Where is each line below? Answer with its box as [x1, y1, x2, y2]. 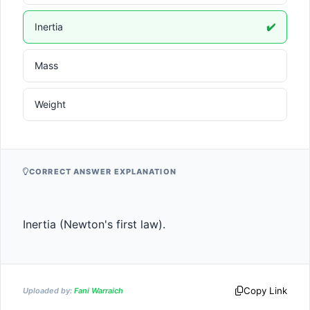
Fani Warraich [74, 285, 123, 295]
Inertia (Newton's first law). [23, 217, 165, 231]
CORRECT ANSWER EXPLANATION [29, 167, 176, 176]
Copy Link [244, 285, 287, 296]
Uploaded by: [23, 285, 74, 295]
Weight [35, 98, 66, 110]
